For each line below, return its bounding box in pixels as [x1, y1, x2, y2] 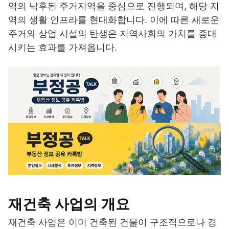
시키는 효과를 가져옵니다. [8, 42, 117, 53]
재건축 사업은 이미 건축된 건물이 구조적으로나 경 [8, 217, 217, 228]
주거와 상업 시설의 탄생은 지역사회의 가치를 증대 [8, 28, 217, 39]
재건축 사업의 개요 [8, 195, 130, 213]
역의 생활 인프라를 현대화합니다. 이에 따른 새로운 [8, 14, 219, 26]
